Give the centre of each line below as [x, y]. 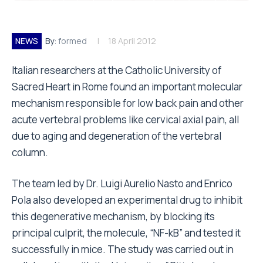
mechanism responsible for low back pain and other [128, 103]
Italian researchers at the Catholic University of [117, 70]
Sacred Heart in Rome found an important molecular [127, 87]
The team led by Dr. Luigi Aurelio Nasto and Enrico [122, 183]
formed [73, 41]
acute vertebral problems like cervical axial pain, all [125, 119]
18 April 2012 [132, 41]
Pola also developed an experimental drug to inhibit [127, 200]
